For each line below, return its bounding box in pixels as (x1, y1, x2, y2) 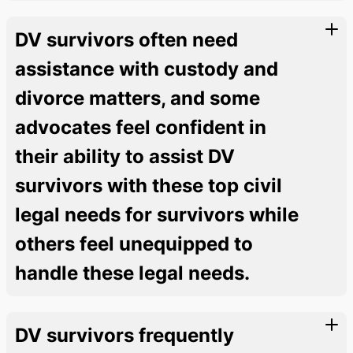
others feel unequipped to (15, 232, 253, 255)
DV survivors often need (15, 28, 238, 51)
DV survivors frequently (15, 323, 234, 347)
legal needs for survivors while (15, 203, 299, 226)
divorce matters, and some (15, 86, 260, 110)
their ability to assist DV (15, 144, 235, 168)
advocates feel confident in (15, 115, 266, 139)
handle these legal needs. (15, 261, 250, 284)
